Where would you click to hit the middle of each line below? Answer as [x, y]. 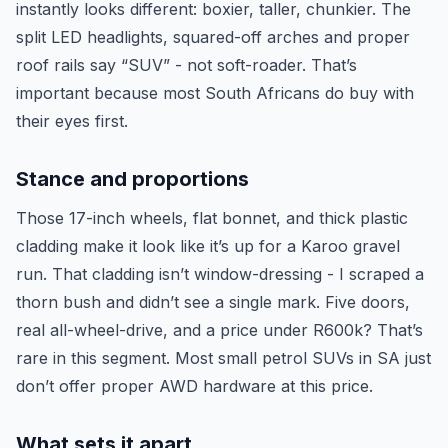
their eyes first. [72, 121]
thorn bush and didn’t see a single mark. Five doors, [213, 302]
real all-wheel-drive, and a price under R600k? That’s [219, 330]
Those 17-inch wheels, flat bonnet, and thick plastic [212, 218]
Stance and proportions [132, 179]
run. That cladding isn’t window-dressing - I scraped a [220, 274]
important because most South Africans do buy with [215, 93]
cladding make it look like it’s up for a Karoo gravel [208, 246]
